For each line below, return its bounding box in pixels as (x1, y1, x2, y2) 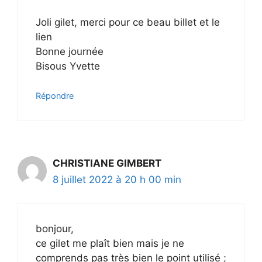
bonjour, (36, 222, 74, 235)
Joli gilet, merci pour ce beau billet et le (36, 16, 220, 28)
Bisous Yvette (36, 60, 100, 72)
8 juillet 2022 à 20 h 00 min (53, 174, 181, 186)
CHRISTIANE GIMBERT (53, 157, 161, 170)
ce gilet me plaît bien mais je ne (36, 237, 184, 249)
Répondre (36, 91, 74, 101)
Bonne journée (36, 45, 104, 57)
